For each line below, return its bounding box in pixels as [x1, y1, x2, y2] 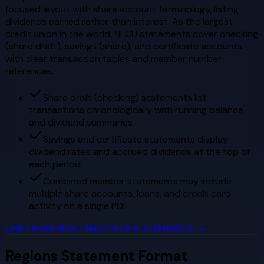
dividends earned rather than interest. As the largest [5, 15, 233, 28]
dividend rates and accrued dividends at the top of [29, 145, 250, 158]
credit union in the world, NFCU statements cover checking [5, 27, 258, 40]
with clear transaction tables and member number [5, 52, 222, 65]
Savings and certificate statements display [43, 133, 228, 146]
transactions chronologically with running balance [29, 103, 243, 116]
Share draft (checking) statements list [43, 91, 207, 104]
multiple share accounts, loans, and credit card [29, 187, 231, 200]
